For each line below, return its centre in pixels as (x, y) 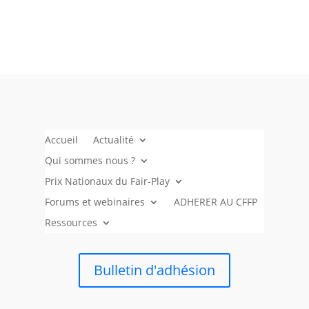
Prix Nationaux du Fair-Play (107, 181)
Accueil (61, 139)
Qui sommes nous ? (90, 160)
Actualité (113, 139)
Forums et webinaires (94, 201)
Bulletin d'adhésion (154, 270)
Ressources (71, 222)
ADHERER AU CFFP (215, 201)
